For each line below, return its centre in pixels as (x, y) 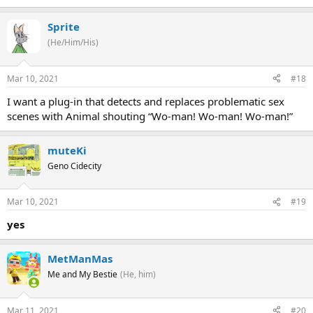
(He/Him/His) (73, 42)
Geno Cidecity (74, 166)
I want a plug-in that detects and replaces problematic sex (146, 101)
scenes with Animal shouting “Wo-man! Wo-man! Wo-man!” (150, 116)
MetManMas (80, 259)
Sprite (64, 27)
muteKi (67, 150)
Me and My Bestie (82, 274)
